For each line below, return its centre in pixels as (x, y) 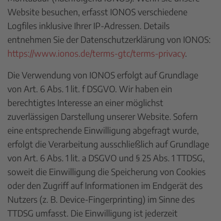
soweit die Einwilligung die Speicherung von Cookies (107, 171)
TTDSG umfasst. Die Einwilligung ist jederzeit (92, 213)
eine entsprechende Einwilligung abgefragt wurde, (103, 130)
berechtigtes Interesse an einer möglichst (85, 102)
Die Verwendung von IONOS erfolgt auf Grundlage (103, 75)
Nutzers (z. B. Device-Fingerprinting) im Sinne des (101, 199)
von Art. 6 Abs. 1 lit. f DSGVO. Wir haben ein (90, 89)
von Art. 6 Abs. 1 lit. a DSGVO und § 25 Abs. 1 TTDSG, (106, 158)
